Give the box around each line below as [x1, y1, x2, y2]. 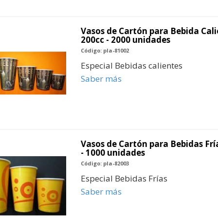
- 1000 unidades [80, 146, 145, 158]
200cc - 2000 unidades [80, 34, 170, 46]
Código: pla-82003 [80, 159, 129, 167]
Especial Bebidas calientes [80, 60, 182, 72]
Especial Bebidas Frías [80, 172, 167, 184]
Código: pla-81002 [80, 47, 129, 54]
